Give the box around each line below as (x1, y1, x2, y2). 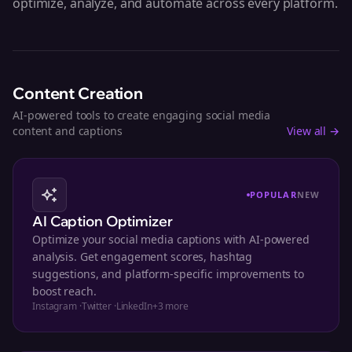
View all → (287, 123, 339, 138)
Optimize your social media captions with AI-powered (32, 232, 310, 247)
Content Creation (13, 83, 144, 103)
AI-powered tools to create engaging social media (13, 108, 271, 123)
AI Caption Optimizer (32, 212, 173, 230)
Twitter (81, 299, 112, 313)
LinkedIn (115, 299, 152, 313)
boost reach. (32, 284, 97, 299)
